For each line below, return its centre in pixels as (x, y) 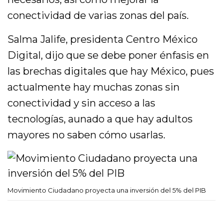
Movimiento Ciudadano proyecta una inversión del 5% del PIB (107, 190)
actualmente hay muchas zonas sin (94, 87)
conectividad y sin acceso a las (82, 103)
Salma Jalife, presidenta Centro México (103, 39)
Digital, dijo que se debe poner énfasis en (109, 55)
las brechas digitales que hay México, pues (111, 71)
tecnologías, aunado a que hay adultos (100, 119)
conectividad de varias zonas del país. (98, 15)
